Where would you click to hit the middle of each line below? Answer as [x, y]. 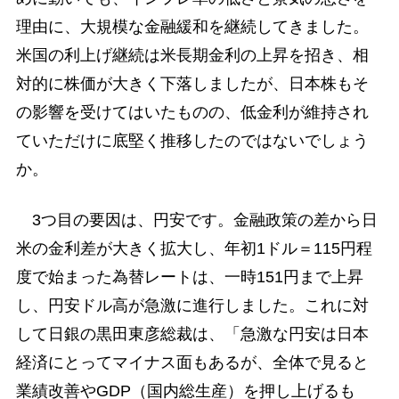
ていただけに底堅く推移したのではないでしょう [192, 141]
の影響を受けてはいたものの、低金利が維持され [192, 113]
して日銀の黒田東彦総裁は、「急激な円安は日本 [192, 334]
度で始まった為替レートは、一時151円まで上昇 [189, 277]
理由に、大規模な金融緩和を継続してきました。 [192, 27]
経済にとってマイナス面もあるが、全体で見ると [192, 363]
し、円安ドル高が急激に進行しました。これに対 [192, 306]
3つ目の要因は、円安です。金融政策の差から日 [196, 220]
